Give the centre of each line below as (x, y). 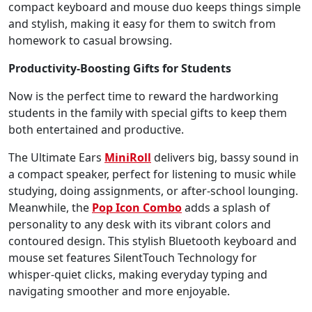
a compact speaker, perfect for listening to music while (152, 174)
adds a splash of (227, 207)
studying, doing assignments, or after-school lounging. (153, 190)
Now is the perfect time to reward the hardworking (143, 96)
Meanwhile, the (50, 207)
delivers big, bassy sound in (225, 157)
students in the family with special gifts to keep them (148, 112)
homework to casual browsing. (90, 40)
